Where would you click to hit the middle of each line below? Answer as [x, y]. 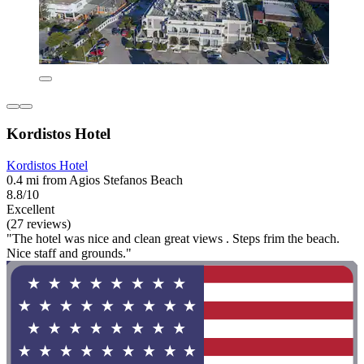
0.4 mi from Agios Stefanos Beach [95, 180]
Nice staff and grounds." [69, 253]
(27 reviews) [39, 223]
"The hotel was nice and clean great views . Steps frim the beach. [173, 238]
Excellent [30, 209]
